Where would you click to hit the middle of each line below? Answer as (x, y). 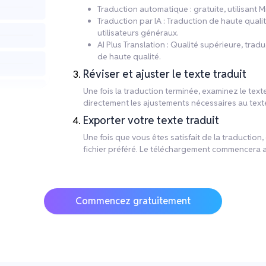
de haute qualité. (129, 56)
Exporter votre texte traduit (151, 120)
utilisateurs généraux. (138, 33)
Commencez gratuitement (133, 201)
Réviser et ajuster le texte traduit (165, 74)
